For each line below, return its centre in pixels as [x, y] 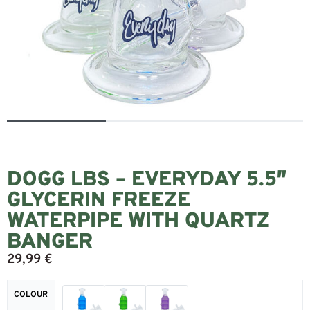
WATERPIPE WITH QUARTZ [138, 222]
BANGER [50, 243]
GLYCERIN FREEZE [99, 201]
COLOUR [31, 294]
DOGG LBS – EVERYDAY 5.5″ [147, 180]
